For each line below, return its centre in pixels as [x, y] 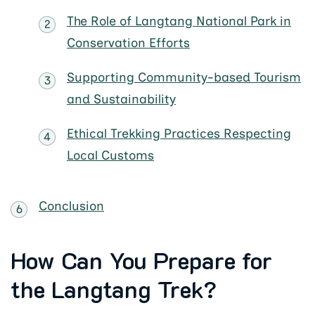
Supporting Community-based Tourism [184, 78]
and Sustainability [121, 99]
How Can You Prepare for [141, 260]
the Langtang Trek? [114, 289]
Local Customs [110, 156]
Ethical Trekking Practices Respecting [179, 134]
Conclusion [71, 206]
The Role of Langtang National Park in [179, 21]
